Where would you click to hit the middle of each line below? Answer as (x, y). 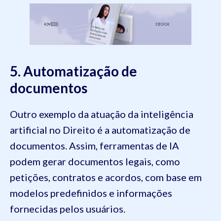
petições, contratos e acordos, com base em (106, 177)
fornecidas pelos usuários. (69, 209)
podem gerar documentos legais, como (95, 162)
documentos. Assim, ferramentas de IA (94, 146)
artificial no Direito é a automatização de (100, 130)
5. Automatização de (74, 71)
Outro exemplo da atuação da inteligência (102, 114)
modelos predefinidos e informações (91, 193)
